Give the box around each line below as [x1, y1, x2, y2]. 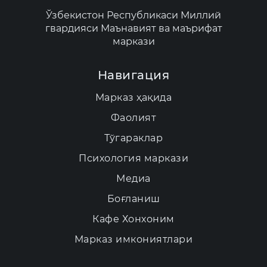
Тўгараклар [104, 132, 163, 144]
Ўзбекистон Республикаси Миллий [46, 10, 221, 21]
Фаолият [110, 112, 157, 123]
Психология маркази [79, 153, 188, 164]
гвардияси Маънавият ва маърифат [45, 23, 222, 34]
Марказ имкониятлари [74, 234, 193, 245]
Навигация [97, 68, 170, 82]
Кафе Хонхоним [92, 213, 175, 225]
